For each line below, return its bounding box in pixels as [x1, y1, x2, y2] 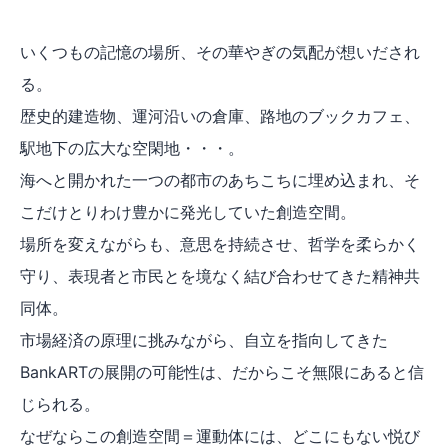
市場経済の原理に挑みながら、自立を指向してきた [20, 330, 388, 351]
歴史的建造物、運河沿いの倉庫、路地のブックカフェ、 [20, 106, 420, 127]
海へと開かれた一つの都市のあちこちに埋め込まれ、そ [20, 170, 420, 191]
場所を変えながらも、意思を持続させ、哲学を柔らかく [20, 234, 420, 255]
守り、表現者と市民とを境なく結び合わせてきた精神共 [20, 266, 420, 287]
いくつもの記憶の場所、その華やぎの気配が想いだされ [20, 42, 420, 63]
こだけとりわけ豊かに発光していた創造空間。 [20, 202, 356, 223]
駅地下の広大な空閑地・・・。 [20, 138, 244, 159]
